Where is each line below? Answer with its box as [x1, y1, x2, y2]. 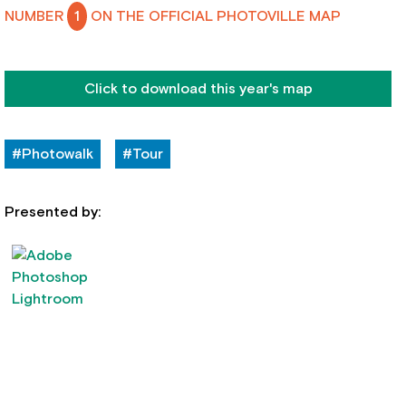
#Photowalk [12, 147, 94, 162]
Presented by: [5, 205, 101, 220]
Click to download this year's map [83, 82, 313, 97]
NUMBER [5, 9, 68, 24]
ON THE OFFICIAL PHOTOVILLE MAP [87, 9, 342, 24]
